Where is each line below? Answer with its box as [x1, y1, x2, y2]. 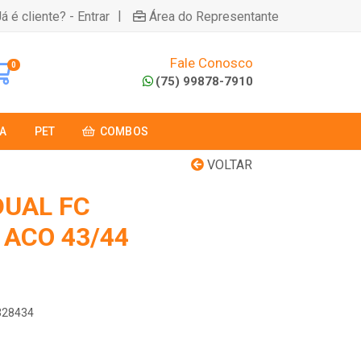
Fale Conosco [169, 54, 253, 71]
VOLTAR [204, 157, 252, 172]
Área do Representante [149, 8, 279, 24]
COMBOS [99, 125, 149, 138]
